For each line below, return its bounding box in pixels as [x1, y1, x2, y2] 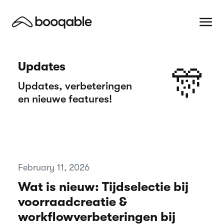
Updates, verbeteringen [18, 79, 132, 92]
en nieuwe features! [18, 92, 112, 105]
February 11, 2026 [18, 162, 89, 172]
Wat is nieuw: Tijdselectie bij [18, 179, 188, 194]
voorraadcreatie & [18, 194, 127, 209]
